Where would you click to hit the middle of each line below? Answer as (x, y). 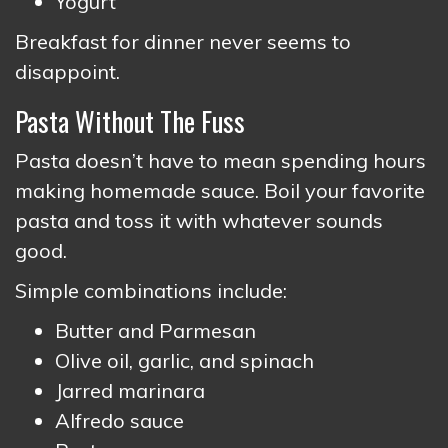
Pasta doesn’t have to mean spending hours (220, 160)
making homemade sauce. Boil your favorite (220, 190)
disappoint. (67, 71)
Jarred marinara (130, 390)
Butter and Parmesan (155, 330)
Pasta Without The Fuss (130, 121)
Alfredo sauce (119, 420)
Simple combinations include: (151, 290)
